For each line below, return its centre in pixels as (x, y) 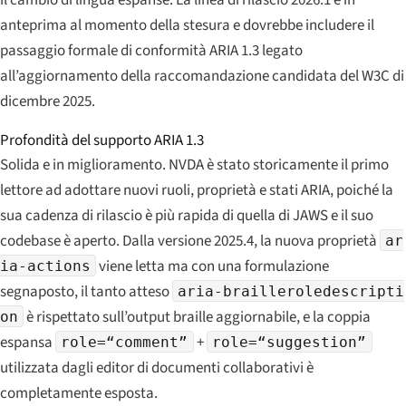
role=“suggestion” (290, 342)
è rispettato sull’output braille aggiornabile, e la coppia (198, 317)
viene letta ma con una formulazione (213, 266)
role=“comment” (125, 342)
